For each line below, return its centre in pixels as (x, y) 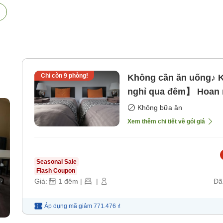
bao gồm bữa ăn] (164, 106)
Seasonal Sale (56, 162)
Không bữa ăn (160, 108)
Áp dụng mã (61, 206)
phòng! (77, 76)
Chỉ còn (52, 76)
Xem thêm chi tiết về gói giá (166, 122)
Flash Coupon (56, 171)
